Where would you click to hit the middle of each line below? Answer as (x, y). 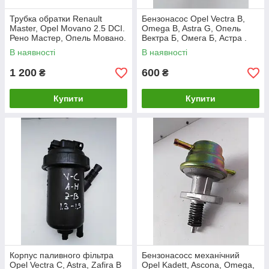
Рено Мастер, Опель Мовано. (68, 38)
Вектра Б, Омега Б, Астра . (194, 38)
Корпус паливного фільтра (62, 255)
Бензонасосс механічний (191, 255)
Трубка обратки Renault (56, 19)
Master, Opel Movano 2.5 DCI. (67, 28)
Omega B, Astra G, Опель (191, 28)
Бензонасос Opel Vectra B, (193, 19)
